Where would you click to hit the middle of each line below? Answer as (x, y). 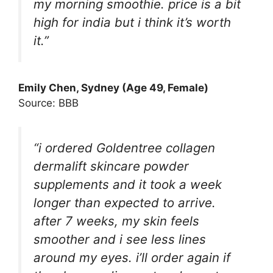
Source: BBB (48, 103)
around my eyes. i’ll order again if (132, 257)
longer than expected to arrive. (125, 202)
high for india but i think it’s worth (132, 22)
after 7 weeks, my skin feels (116, 221)
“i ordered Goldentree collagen (124, 147)
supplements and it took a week (128, 184)
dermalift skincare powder (111, 166)
